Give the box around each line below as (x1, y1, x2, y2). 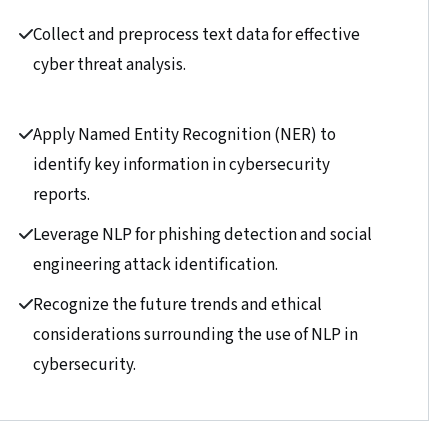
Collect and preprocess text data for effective (33, 23, 361, 47)
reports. (33, 183, 91, 207)
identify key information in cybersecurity (33, 153, 331, 177)
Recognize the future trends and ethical (33, 293, 323, 317)
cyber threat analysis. (33, 53, 187, 77)
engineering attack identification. (33, 253, 279, 277)
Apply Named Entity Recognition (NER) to (33, 123, 337, 147)
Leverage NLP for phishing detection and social (33, 223, 373, 247)
